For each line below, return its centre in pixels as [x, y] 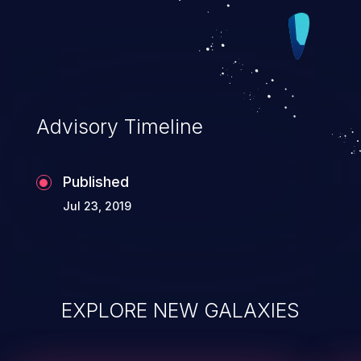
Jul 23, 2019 [97, 206]
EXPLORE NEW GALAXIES [180, 311]
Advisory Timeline [119, 127]
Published [95, 182]
